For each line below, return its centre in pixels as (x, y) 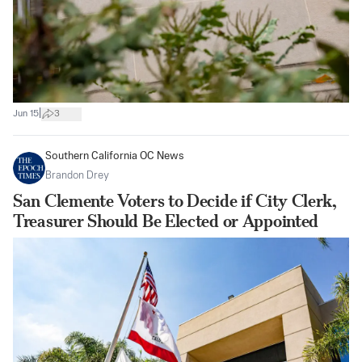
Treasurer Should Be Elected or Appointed (166, 221)
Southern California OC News (115, 157)
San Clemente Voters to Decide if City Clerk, (175, 201)
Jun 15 (26, 114)
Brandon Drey (77, 176)
